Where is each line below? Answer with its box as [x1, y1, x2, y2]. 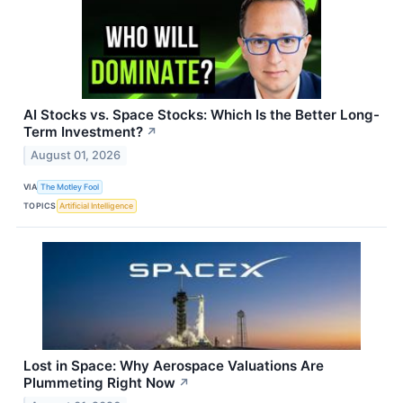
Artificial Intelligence [59, 200, 134, 210]
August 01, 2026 [31, 148, 121, 163]
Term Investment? [23, 123, 143, 141]
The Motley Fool [40, 181, 100, 192]
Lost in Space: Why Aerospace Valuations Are [23, 357, 324, 375]
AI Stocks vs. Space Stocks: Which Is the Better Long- [23, 106, 380, 124]
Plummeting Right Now [23, 374, 175, 392]
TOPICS [23, 200, 57, 210]
